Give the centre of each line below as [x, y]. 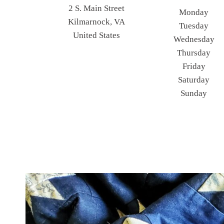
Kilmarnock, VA [96, 21]
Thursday [194, 52]
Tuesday [194, 25]
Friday [194, 66]
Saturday [194, 79]
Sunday [194, 93]
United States [96, 35]
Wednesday [194, 39]
